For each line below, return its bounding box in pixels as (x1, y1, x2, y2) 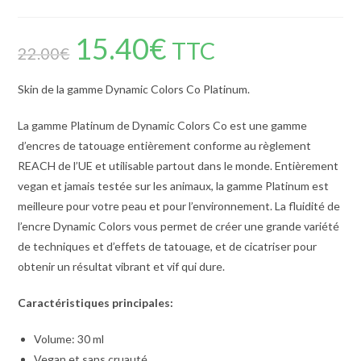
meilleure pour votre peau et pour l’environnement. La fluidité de (18, 198, 341, 213)
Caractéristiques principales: (18, 295, 174, 309)
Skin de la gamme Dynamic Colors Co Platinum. (18, 81, 251, 96)
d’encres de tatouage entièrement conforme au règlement (18, 138, 312, 152)
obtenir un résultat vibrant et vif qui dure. (18, 259, 226, 273)
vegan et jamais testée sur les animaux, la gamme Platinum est (18, 178, 330, 193)
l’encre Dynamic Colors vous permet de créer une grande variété (18, 218, 340, 233)
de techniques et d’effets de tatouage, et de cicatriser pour (18, 239, 317, 253)
